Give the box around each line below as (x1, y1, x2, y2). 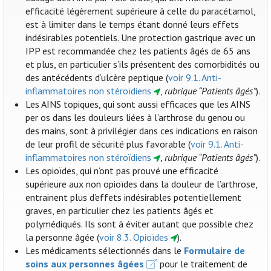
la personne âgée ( (25, 231, 100, 244)
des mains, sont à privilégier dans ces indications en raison (25, 125, 258, 137)
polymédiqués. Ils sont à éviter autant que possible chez (25, 218, 254, 230)
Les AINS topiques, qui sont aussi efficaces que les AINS (25, 98, 251, 111)
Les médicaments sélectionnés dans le (25, 244, 184, 257)
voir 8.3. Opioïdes (99, 231, 169, 244)
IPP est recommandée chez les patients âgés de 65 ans (25, 45, 251, 57)
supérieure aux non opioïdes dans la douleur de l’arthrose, (25, 178, 258, 191)
